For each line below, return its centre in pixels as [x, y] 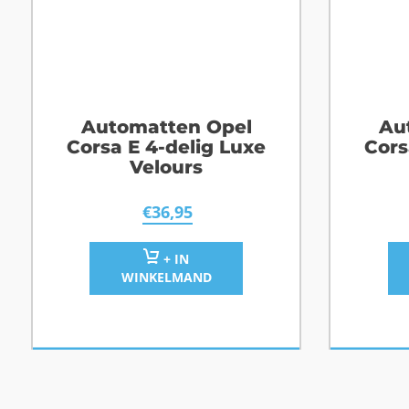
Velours [167, 168]
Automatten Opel [166, 127]
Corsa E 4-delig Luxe [167, 147]
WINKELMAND [166, 278]
